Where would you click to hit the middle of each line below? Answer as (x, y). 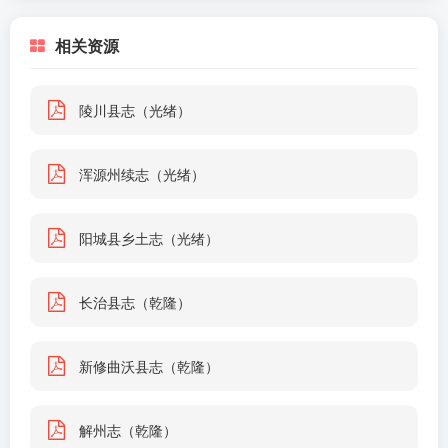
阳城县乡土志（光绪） (149, 238)
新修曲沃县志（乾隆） (149, 366)
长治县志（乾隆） (135, 302)
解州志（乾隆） (128, 430)
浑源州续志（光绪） (142, 174)
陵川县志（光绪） (135, 110)
